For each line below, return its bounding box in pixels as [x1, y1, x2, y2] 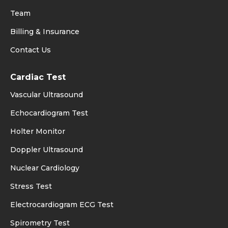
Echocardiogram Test [10, 108, 88, 118]
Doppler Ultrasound [10, 145, 83, 154]
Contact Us [10, 45, 51, 54]
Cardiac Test [10, 72, 66, 82]
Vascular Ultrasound [10, 90, 83, 99]
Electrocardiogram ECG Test [10, 200, 113, 209]
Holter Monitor [10, 127, 65, 136]
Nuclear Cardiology [10, 163, 79, 173]
